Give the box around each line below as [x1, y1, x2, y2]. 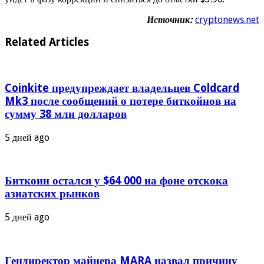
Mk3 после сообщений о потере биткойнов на [5, 94, 236, 107]
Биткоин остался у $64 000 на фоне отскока [5, 174, 228, 187]
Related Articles [5, 36, 89, 49]
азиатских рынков [5, 187, 100, 200]
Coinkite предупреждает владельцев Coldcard [5, 81, 239, 94]
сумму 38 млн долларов [5, 107, 127, 120]
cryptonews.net [195, 14, 259, 25]
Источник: [147, 14, 193, 25]
